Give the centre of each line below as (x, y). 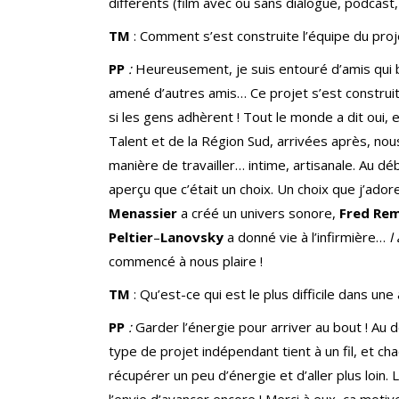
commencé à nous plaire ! (186, 261)
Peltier (131, 237)
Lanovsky (194, 237)
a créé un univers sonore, (260, 213)
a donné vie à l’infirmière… (308, 237)
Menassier (145, 213)
